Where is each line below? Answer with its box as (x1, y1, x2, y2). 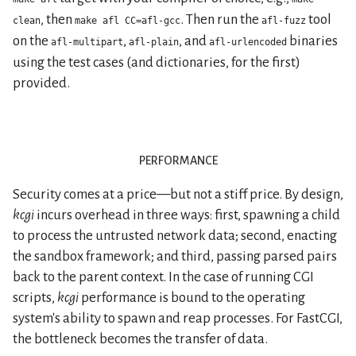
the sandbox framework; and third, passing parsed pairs (13, 248, 337, 264)
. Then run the (180, 11, 261, 27)
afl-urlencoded (209, 36, 287, 48)
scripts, (13, 289, 57, 305)
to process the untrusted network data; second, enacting (13, 227, 337, 243)
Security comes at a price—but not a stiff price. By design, (13, 186, 343, 202)
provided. (13, 75, 70, 91)
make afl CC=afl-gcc (75, 14, 180, 26)
